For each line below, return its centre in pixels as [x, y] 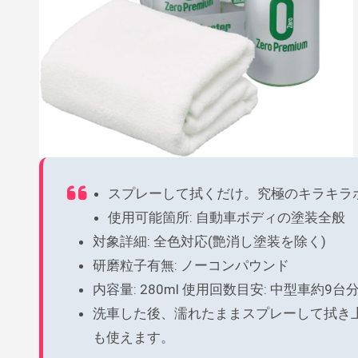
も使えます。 [133, 337]
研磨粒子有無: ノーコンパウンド [193, 265]
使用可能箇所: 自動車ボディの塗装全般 [228, 217]
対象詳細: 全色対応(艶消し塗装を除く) [211, 241]
